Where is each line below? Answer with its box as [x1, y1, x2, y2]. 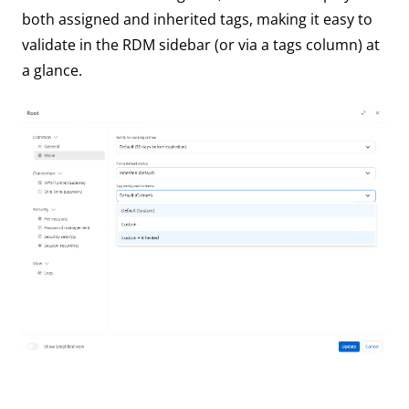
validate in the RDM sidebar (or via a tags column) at [22, 35, 380, 56]
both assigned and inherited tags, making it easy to [22, 9, 372, 30]
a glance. [22, 60, 82, 81]
